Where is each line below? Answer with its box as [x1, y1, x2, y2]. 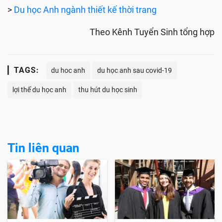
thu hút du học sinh [78, 86, 137, 94]
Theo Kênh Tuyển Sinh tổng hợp [90, 27, 215, 38]
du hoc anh [51, 66, 85, 75]
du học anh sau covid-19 [97, 66, 172, 75]
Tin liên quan [7, 141, 79, 156]
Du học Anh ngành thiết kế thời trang [14, 4, 157, 15]
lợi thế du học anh [12, 86, 66, 94]
